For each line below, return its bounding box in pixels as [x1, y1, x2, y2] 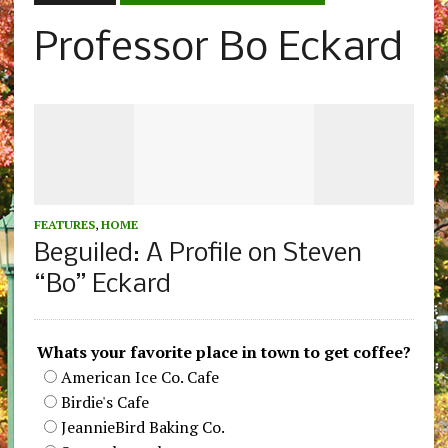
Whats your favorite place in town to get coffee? [36, 341, 411, 364]
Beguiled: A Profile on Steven [33, 241, 362, 269]
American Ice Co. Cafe [60, 366, 219, 389]
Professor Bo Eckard [33, 28, 403, 72]
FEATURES [33, 217, 95, 233]
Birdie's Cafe [60, 391, 149, 414]
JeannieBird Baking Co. [60, 416, 225, 439]
